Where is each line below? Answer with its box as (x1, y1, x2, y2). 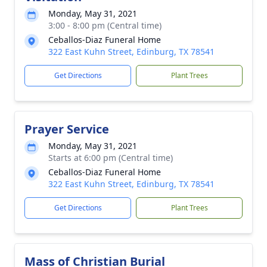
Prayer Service (24, 121, 109, 137)
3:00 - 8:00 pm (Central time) (48, 20, 162, 31)
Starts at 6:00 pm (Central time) (48, 152, 173, 163)
